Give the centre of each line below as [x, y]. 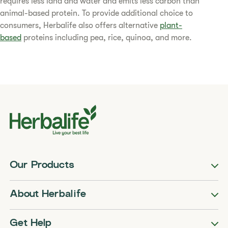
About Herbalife [48, 195]
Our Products [42, 166]
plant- [171, 25]
